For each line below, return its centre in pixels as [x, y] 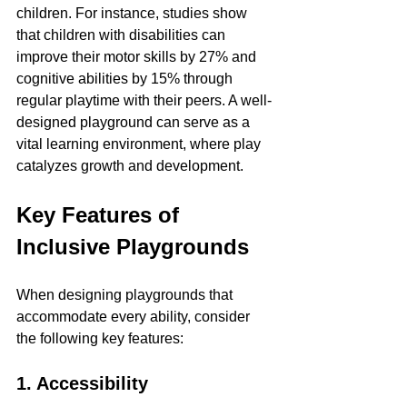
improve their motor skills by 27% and [138, 57]
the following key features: [100, 338]
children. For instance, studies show [134, 13]
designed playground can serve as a [135, 122]
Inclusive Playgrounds [133, 247]
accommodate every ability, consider [135, 317]
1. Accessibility [82, 383]
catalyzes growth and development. [130, 166]
